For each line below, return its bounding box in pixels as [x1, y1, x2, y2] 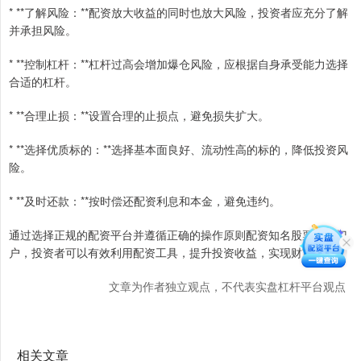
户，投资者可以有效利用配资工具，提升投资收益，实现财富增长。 [9, 244, 347, 261]
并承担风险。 [9, 22, 77, 39]
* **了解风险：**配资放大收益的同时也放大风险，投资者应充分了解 [9, 4, 348, 21]
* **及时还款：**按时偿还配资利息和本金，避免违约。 [9, 193, 280, 210]
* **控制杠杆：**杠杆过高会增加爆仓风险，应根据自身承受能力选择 [9, 56, 348, 73]
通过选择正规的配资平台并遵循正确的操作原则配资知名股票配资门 [9, 226, 347, 243]
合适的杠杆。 [9, 73, 77, 90]
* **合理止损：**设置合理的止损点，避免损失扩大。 [9, 107, 269, 124]
